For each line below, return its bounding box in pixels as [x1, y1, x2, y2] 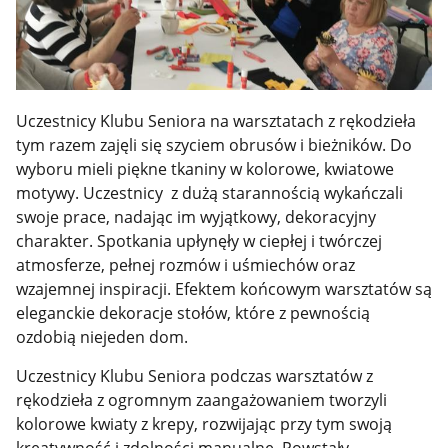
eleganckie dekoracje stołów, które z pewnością [15, 302, 370, 325]
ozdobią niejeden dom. [15, 326, 188, 349]
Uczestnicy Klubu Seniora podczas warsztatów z [15, 364, 373, 387]
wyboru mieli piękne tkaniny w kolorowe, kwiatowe [15, 158, 394, 181]
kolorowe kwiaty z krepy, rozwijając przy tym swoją [15, 412, 392, 435]
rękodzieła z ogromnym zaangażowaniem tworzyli [15, 388, 387, 411]
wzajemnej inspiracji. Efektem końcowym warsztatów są [15, 278, 432, 301]
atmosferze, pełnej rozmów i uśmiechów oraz [15, 254, 355, 277]
